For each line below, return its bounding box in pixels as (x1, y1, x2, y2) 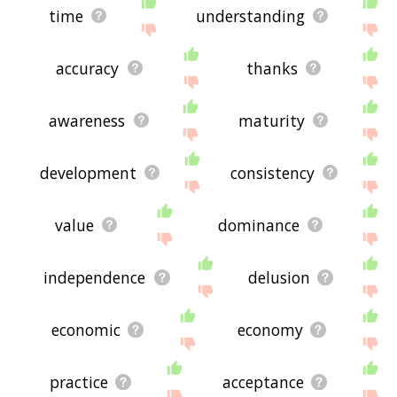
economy (237, 318, 303, 340)
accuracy (56, 57, 120, 79)
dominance (217, 214, 300, 236)
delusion (247, 266, 310, 288)
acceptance (222, 370, 305, 393)
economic (51, 318, 121, 340)
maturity (237, 109, 305, 131)
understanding (196, 4, 306, 27)
